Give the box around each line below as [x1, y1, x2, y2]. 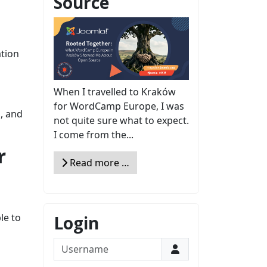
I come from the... [54, 128, 133, 141]
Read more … [67, 156, 129, 169]
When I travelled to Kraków [54, 85, 176, 98]
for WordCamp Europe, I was [54, 99, 184, 113]
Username [53, 237, 100, 251]
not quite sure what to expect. [54, 113, 189, 127]
